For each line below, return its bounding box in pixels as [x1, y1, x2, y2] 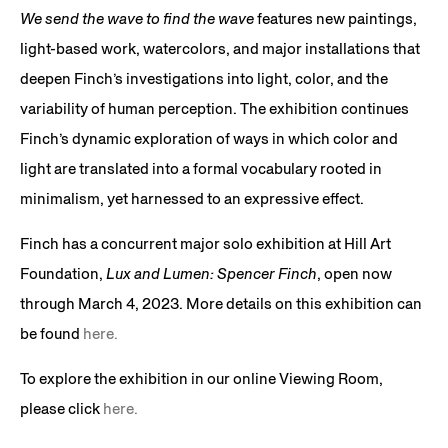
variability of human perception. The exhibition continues [20, 99, 409, 119]
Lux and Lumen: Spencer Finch [106, 264, 317, 284]
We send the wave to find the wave [20, 9, 254, 29]
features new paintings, [254, 9, 417, 29]
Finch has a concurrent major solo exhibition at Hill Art [20, 234, 391, 254]
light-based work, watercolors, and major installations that [20, 39, 420, 59]
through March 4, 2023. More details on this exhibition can [20, 294, 422, 314]
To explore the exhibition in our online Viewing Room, [20, 369, 383, 389]
